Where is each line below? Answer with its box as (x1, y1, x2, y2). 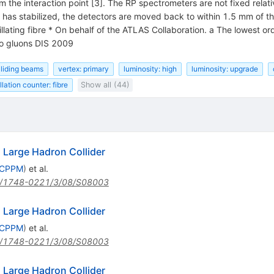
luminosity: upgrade (191, 64, 258, 73)
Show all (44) (80, 80, 130, 90)
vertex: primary (57, 64, 109, 73)
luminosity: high (123, 64, 177, 73)
